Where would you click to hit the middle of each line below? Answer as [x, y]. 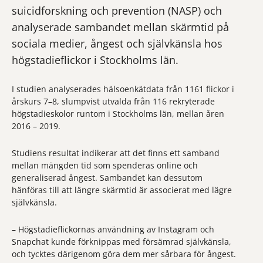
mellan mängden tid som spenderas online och [105, 165]
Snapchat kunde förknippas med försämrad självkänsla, [122, 242]
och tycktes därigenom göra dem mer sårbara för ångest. [124, 254]
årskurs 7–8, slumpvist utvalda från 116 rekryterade [113, 101]
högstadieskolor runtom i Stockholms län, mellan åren [118, 114]
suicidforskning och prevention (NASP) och [117, 11]
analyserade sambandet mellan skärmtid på [120, 27]
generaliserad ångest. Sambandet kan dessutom [107, 178]
